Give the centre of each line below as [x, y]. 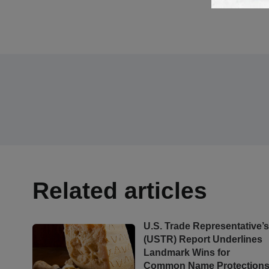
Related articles [120, 190]
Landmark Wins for [187, 252]
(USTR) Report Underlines [203, 239]
